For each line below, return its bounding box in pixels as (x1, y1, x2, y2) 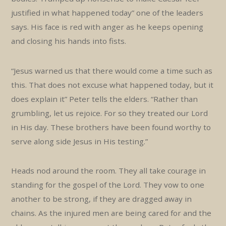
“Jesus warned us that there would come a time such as (11, 65, 213, 76)
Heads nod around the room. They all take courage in (11, 165, 206, 176)
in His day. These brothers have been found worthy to (11, 122, 211, 132)
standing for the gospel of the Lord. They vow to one (11, 180, 205, 190)
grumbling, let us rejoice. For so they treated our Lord (11, 107, 208, 118)
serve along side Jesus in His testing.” (11, 136, 148, 146)
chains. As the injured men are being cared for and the (11, 208, 212, 218)
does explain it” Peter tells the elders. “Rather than (11, 93, 198, 104)
